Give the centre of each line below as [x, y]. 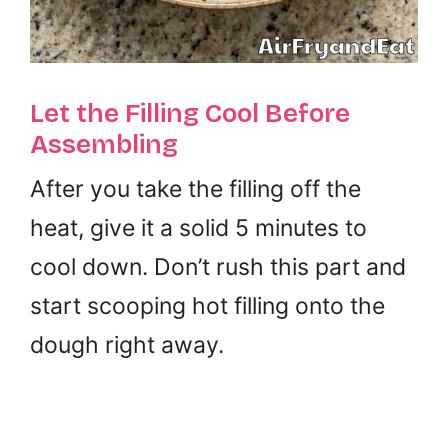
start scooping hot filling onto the [207, 305]
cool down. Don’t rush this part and [218, 266]
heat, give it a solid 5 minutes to [198, 227]
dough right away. [127, 344]
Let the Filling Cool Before [190, 113]
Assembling [104, 144]
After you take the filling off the [195, 188]
